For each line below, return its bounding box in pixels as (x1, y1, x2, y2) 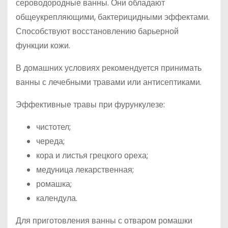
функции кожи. (16, 40, 70, 51)
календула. (36, 192, 77, 204)
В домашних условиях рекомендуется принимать (16, 62, 202, 74)
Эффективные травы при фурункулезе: (16, 99, 165, 110)
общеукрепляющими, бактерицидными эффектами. (16, 11, 210, 23)
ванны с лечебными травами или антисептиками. (16, 76, 202, 88)
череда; (36, 135, 65, 147)
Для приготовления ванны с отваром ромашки (16, 215, 192, 226)
